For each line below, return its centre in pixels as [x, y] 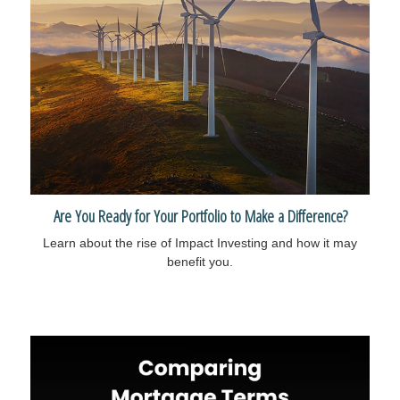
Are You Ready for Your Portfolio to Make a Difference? [200, 216]
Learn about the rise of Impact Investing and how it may [200, 243]
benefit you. [200, 262]
